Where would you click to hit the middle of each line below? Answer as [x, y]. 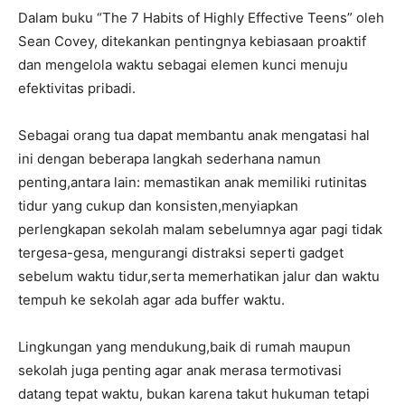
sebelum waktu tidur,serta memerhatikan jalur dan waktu [199, 276]
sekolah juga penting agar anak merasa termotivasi [180, 370]
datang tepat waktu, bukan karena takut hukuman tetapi [194, 393]
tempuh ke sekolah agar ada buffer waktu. [151, 299]
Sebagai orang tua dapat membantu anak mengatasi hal [194, 135]
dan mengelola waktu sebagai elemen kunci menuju [183, 64]
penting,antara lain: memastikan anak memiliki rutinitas [193, 182]
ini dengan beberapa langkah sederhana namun [170, 158]
